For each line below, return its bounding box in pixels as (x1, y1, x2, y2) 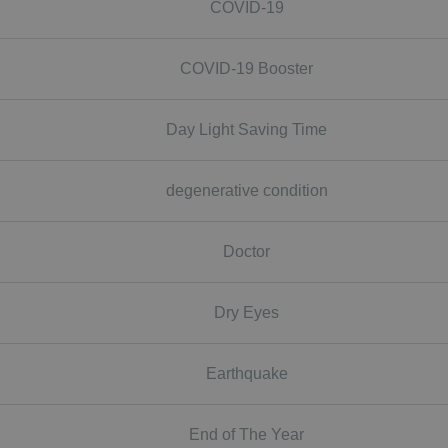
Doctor (223, 242, 270, 260)
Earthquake (205, 364, 288, 382)
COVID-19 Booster (180, 59, 313, 77)
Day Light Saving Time (166, 120, 327, 138)
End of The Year (189, 425, 304, 443)
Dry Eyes (214, 303, 279, 321)
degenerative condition (165, 181, 328, 199)
